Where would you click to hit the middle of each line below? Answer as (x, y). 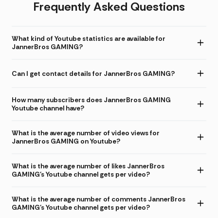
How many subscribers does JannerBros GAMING (91, 100)
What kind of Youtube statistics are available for (89, 39)
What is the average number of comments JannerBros (99, 199)
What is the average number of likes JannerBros (88, 166)
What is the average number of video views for (86, 133)
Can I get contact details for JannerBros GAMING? (93, 73)
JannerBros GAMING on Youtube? (66, 141)
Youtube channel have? (48, 108)
